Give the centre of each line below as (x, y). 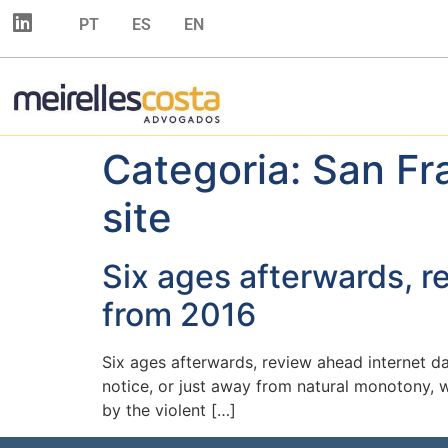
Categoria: (207, 170)
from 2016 (179, 315)
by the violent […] (169, 410)
